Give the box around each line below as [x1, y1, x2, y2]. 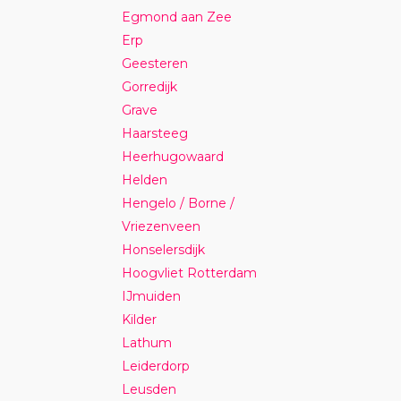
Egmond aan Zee [122, 8, 233, 25]
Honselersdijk [122, 241, 206, 258]
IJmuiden [122, 287, 182, 304]
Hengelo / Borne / [122, 194, 235, 211]
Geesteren [122, 55, 189, 72]
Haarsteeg [122, 124, 189, 141]
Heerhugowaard [122, 148, 225, 165]
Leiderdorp [122, 357, 191, 374]
